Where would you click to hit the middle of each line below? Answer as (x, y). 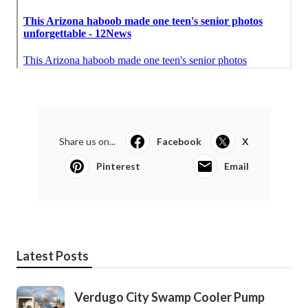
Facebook (179, 141)
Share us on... (87, 141)
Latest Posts (53, 255)
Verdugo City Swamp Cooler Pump (169, 297)
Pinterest (118, 166)
